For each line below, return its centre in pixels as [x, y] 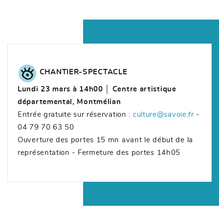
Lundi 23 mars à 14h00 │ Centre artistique [97, 89]
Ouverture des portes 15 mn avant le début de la [105, 140]
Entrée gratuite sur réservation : [75, 114]
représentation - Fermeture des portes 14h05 [99, 153]
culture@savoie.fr [163, 114]
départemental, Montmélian [69, 102]
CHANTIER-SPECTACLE [83, 72]
